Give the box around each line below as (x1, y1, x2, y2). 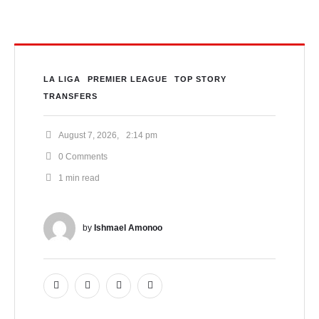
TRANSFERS (43, 91, 98, 100)
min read (66, 172, 100, 183)
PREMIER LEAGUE (88, 74, 167, 83)
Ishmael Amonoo (94, 222, 162, 233)
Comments (66, 151, 108, 162)
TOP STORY (174, 74, 226, 83)
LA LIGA (43, 74, 80, 83)
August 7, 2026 (58, 130, 117, 140)
